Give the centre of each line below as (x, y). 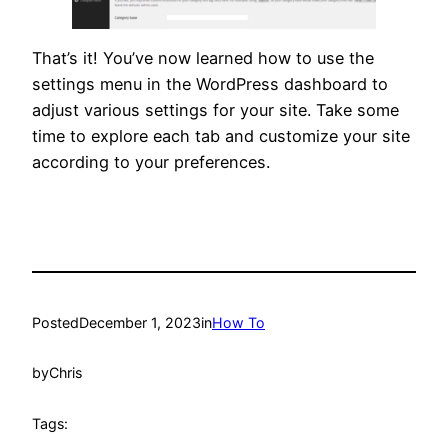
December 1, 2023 (140, 322)
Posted (55, 322)
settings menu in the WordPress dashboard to (210, 84)
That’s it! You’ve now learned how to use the (203, 58)
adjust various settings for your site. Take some (215, 110)
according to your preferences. (151, 162)
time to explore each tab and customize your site (221, 136)
